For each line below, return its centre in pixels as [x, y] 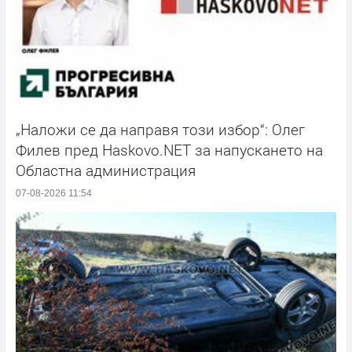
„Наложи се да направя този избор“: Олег [160, 130]
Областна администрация [106, 170]
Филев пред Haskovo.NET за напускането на [169, 150]
